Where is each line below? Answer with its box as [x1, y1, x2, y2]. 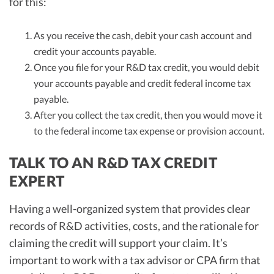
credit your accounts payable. [34, 45, 156, 57]
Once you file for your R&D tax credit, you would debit [34, 61, 259, 73]
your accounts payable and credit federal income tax [34, 76, 251, 89]
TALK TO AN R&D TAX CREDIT [9, 153, 217, 171]
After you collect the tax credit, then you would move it [34, 108, 262, 120]
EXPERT [9, 171, 64, 190]
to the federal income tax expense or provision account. [34, 124, 264, 136]
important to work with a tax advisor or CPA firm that [9, 253, 261, 267]
